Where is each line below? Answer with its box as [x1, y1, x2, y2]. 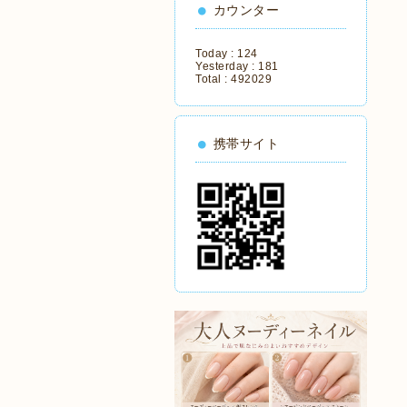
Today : [195, 47, 237, 60]
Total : [195, 73, 231, 85]
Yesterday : [195, 60, 258, 73]
